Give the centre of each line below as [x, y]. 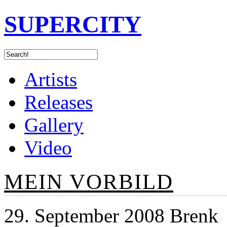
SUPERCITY [73, 25]
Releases [59, 102]
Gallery [54, 125]
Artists [51, 79]
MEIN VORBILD [89, 181]
